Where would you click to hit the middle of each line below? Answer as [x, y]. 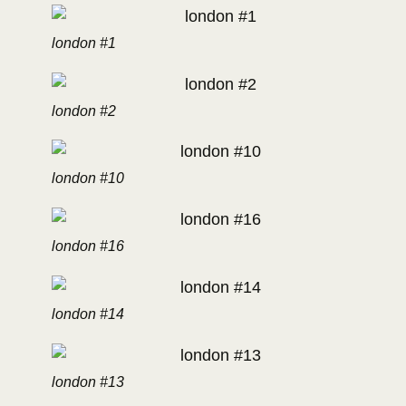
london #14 [87, 314]
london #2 [83, 111]
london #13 [87, 382]
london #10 [87, 179]
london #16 [87, 246]
